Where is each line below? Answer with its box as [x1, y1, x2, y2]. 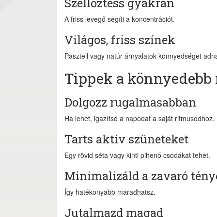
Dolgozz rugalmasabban [64, 94, 196, 110]
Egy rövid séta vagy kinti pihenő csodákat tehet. [64, 150, 210, 160]
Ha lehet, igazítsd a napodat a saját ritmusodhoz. [64, 113, 215, 123]
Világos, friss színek [64, 32, 175, 47]
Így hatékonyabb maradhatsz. [64, 187, 155, 197]
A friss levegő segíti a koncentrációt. [64, 14, 175, 24]
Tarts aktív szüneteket [64, 131, 188, 147]
